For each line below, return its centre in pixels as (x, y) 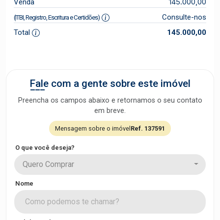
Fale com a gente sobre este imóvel (110, 83)
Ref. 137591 (148, 128)
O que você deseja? (45, 147)
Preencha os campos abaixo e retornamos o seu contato (110, 100)
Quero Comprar (48, 164)
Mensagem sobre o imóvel (93, 128)
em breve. (110, 110)
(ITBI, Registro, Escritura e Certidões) (57, 17)
